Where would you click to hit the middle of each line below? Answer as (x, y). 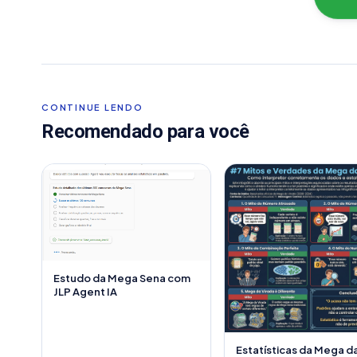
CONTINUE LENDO (92, 107)
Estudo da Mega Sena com (122, 279)
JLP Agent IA (85, 292)
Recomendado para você (145, 131)
